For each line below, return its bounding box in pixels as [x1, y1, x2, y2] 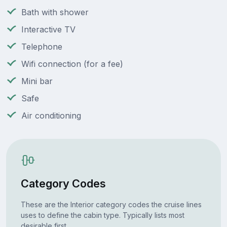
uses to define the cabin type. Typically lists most [20, 210, 184, 219]
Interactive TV [21, 24, 75, 35]
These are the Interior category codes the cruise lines [20, 200, 202, 209]
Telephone [21, 42, 62, 52]
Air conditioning [21, 110, 81, 121]
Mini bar [21, 76, 53, 87]
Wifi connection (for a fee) [21, 59, 123, 69]
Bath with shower [21, 7, 89, 18]
